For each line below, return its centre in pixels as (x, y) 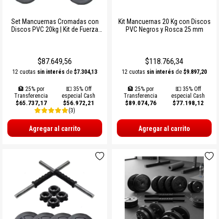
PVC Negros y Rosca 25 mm (164, 29)
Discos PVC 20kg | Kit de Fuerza (55, 29)
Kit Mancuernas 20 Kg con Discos (164, 21)
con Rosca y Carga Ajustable (55, 37)
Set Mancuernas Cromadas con (55, 21)
